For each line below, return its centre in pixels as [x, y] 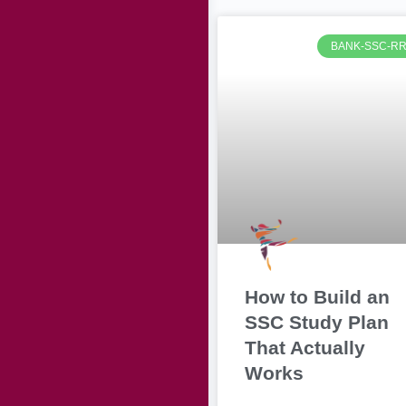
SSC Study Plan [317, 322]
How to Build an [317, 297]
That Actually [305, 348]
